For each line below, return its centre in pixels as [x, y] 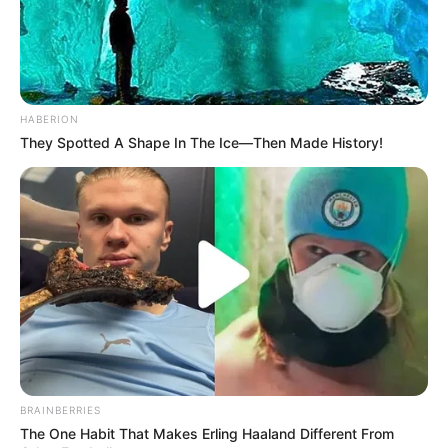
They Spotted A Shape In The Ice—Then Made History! [201, 142]
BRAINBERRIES [60, 410]
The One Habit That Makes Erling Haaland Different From [207, 434]
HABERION [49, 118]
